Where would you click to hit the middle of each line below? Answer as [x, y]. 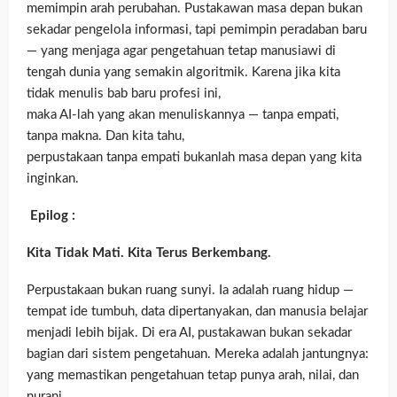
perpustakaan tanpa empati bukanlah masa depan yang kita [194, 157]
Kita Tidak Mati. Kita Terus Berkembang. [149, 253]
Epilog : [53, 215]
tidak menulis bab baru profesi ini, [124, 93]
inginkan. [53, 178]
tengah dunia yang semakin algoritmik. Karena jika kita [183, 72]
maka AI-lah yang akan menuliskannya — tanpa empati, [183, 114]
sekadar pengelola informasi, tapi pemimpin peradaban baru [197, 29]
